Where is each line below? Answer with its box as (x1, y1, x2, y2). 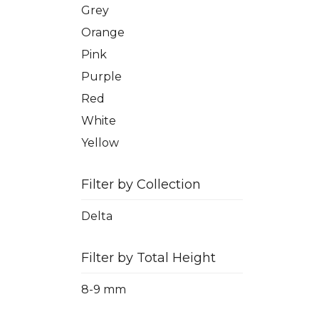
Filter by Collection (81, 177, 201, 193)
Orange (81, 26, 125, 40)
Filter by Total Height (81, 250, 216, 266)
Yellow (81, 136, 119, 150)
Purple (81, 70, 122, 84)
